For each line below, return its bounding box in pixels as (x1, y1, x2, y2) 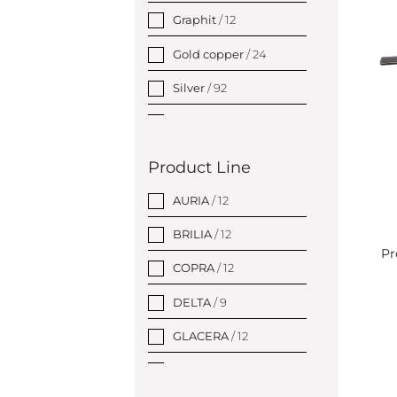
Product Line (148, 158, 251, 177)
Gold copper (173, 46, 246, 61)
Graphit (173, 12, 219, 27)
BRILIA (173, 227, 214, 242)
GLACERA (173, 328, 231, 343)
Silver (173, 80, 207, 95)
